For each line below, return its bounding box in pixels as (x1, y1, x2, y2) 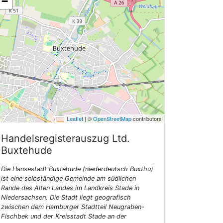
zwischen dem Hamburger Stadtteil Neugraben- (1, 203, 144, 211)
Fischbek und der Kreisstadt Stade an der (1, 213, 126, 221)
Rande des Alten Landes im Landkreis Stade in (1, 184, 139, 192)
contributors (131, 114, 162, 123)
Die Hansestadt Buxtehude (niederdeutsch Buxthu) (1, 165, 153, 173)
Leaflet (67, 114, 83, 123)
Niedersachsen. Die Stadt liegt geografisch (1, 194, 131, 202)
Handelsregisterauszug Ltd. (1, 132, 130, 145)
